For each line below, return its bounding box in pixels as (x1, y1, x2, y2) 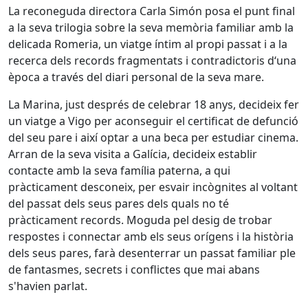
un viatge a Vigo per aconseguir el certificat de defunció (8, 113, 298, 129)
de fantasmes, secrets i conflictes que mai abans (8, 262, 260, 277)
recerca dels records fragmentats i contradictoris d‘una (8, 53, 296, 68)
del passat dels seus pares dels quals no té (8, 196, 229, 211)
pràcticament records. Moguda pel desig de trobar (8, 212, 272, 228)
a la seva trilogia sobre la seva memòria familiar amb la (8, 20, 294, 35)
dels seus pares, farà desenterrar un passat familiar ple (8, 245, 296, 261)
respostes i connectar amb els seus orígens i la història (8, 229, 294, 244)
